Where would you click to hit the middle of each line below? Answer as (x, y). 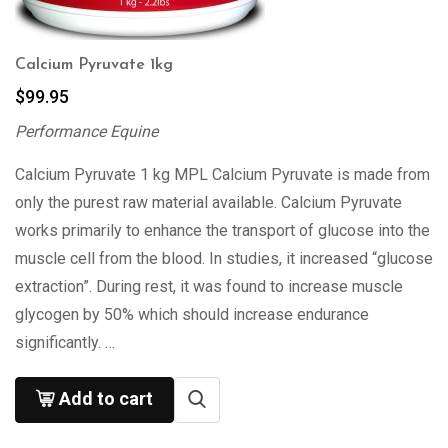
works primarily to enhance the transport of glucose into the (222, 230)
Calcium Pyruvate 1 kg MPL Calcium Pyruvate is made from (222, 174)
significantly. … (65, 342)
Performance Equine (86, 131)
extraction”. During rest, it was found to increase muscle (209, 286)
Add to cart (106, 398)
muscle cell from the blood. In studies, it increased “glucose (224, 258)
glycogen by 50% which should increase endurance (192, 314)
